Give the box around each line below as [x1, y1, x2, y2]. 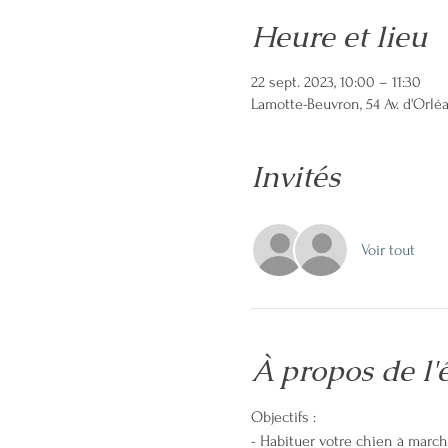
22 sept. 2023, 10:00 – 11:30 [250, 72, 421, 91]
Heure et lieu [250, 16, 427, 56]
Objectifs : [250, 407, 316, 426]
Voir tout [360, 240, 415, 259]
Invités [250, 156, 340, 196]
